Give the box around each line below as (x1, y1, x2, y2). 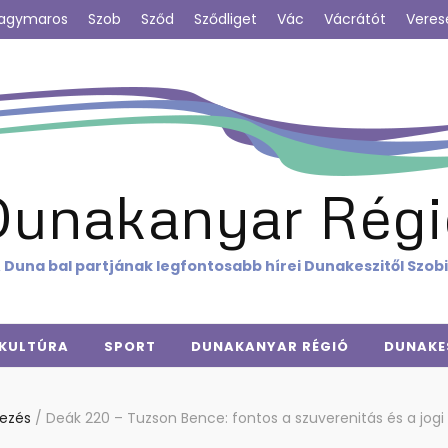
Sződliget (194, 9, 257, 29)
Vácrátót (324, 9, 386, 29)
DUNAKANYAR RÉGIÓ (191, 337, 349, 356)
